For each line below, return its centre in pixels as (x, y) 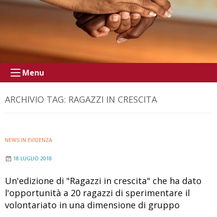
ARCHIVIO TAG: (37, 99)
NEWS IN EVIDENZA (29, 140)
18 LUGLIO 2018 (32, 158)
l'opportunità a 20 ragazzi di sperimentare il (97, 193)
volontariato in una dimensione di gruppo (92, 205)
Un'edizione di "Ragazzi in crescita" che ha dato (103, 180)
